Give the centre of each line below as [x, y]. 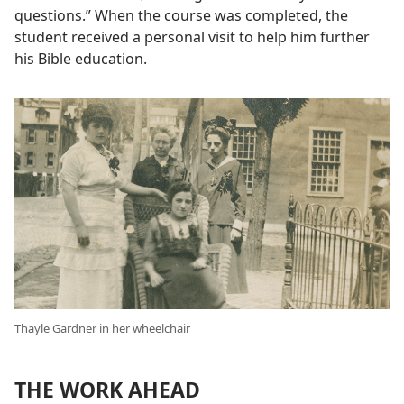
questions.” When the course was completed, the [181, 15]
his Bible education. [81, 58]
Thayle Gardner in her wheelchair [102, 328]
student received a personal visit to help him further [192, 37]
